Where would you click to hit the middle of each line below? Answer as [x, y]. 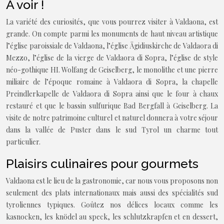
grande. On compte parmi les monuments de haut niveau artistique [112, 34]
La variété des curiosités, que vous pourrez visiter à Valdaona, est [112, 22]
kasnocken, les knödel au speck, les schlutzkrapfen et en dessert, [112, 217]
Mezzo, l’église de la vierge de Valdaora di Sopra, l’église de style [112, 58]
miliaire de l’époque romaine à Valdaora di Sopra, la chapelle [112, 82]
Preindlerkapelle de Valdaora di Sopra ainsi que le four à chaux [112, 94]
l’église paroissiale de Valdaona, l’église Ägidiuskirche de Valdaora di [112, 46]
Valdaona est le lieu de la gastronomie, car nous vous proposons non [112, 181]
